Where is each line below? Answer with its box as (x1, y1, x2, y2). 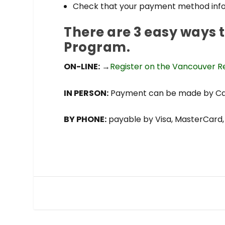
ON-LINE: (64, 61, 100, 73)
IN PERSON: (64, 87, 109, 99)
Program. (64, 38, 131, 57)
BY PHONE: (64, 114, 107, 126)
